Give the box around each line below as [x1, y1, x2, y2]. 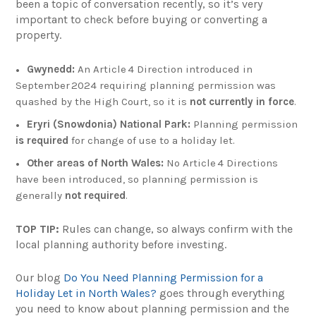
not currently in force [190, 95, 295, 109]
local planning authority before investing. [16, 238, 227, 252]
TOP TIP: [16, 222, 60, 236]
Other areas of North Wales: [27, 157, 164, 170]
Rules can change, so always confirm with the [59, 222, 293, 236]
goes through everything [157, 286, 286, 300]
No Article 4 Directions [164, 157, 279, 170]
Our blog [16, 271, 64, 285]
